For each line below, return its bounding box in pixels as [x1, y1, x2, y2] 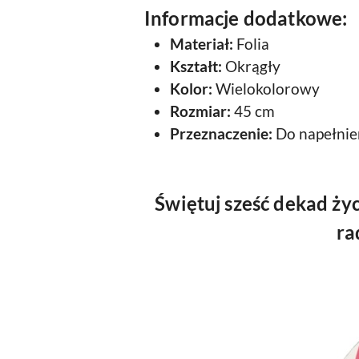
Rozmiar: [170, 103, 231, 120]
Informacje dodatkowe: [144, 6, 348, 30]
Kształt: [170, 58, 222, 75]
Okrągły [222, 58, 280, 75]
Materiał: [170, 35, 233, 53]
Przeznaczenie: [170, 125, 272, 143]
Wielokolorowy [212, 80, 320, 98]
